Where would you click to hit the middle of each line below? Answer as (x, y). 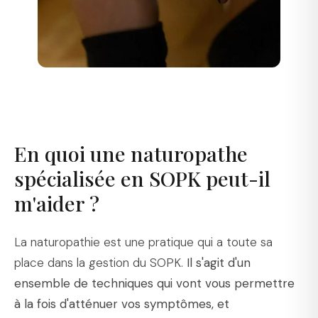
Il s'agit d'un (219, 262)
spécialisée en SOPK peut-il (142, 178)
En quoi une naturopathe (131, 153)
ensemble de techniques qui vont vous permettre (154, 283)
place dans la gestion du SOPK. (100, 262)
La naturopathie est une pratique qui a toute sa (143, 242)
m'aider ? (57, 203)
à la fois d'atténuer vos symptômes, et (122, 303)
